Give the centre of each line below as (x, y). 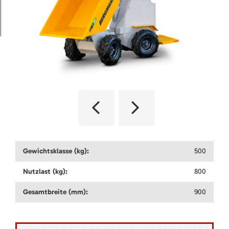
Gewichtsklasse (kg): (56, 151)
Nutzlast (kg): (45, 172)
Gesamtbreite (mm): (55, 192)
